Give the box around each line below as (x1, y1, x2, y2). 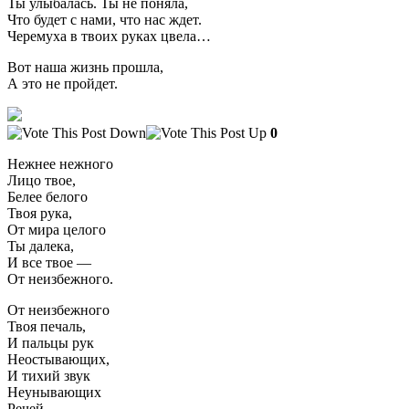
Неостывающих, (7, 351, 110, 367)
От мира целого (7, 221, 106, 237)
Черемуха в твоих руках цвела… (7, 27, 211, 44)
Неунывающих (7, 383, 101, 400)
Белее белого (7, 188, 88, 204)
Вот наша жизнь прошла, (7, 58, 163, 75)
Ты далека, (7, 237, 74, 254)
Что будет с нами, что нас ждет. (7, 11, 202, 27)
